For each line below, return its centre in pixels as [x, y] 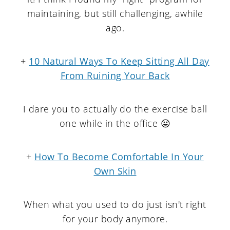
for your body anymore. [115, 219]
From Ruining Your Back [115, 75]
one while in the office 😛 [115, 123]
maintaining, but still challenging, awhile [115, 13]
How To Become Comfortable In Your [119, 157]
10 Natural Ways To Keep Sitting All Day [119, 61]
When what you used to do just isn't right [115, 204]
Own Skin [115, 171]
